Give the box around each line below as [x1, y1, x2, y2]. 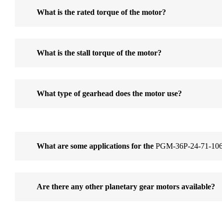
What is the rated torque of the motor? [36, 8, 166, 17]
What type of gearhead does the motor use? [36, 89, 182, 98]
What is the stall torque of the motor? [36, 49, 162, 57]
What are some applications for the [36, 142, 154, 151]
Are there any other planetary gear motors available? [36, 182, 215, 191]
